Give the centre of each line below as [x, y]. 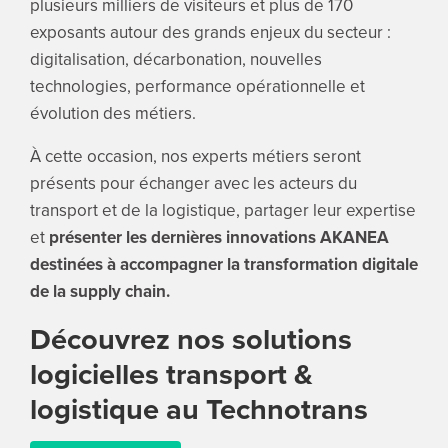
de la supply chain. [99, 290]
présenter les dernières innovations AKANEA [218, 236]
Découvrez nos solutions [190, 338]
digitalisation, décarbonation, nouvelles [175, 58]
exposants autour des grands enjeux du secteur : [210, 31]
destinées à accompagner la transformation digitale [223, 263]
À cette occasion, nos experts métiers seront [195, 155]
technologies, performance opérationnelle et [197, 85]
